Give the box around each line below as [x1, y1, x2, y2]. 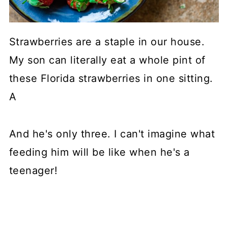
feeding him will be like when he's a [9, 146, 190, 158]
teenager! [9, 164, 58, 177]
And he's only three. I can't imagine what [9, 127, 215, 140]
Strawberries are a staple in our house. [9, 35, 205, 48]
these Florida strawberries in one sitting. [9, 72, 213, 84]
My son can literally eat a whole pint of [9, 53, 206, 66]
